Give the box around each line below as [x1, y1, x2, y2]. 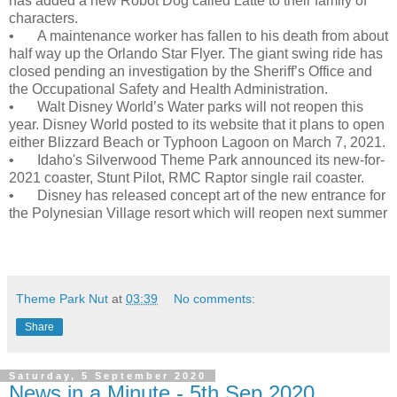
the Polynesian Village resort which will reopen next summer [9, 205, 387, 221]
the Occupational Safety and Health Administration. [9, 81, 328, 97]
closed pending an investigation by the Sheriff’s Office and [9, 63, 372, 79]
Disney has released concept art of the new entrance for [37, 187, 385, 203]
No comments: [174, 291, 256, 306]
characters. [9, 10, 78, 26]
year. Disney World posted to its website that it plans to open [9, 116, 385, 132]
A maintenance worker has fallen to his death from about [37, 27, 388, 43]
